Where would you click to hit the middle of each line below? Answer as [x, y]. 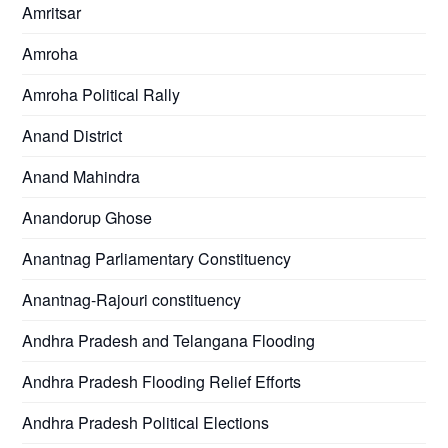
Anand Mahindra [81, 176]
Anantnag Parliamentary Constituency [157, 258]
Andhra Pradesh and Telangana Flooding [169, 340]
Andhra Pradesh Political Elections [146, 422]
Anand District [72, 135]
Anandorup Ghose [87, 217]
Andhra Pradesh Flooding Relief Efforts [162, 381]
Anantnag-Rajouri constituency [132, 299]
